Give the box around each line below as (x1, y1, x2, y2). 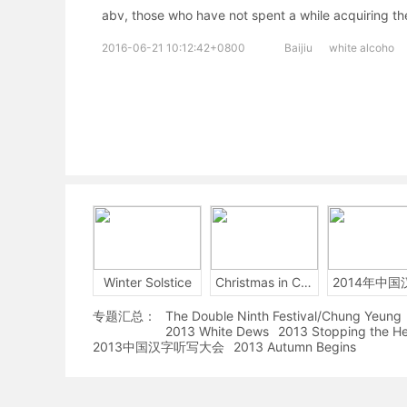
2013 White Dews (165, 323, 269, 339)
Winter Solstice (103, 274, 192, 290)
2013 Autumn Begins (233, 339, 356, 354)
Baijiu (284, 41, 313, 55)
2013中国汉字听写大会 (93, 339, 224, 354)
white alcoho (329, 41, 394, 55)
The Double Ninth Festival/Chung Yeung (165, 308, 402, 323)
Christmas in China (301, 274, 312, 290)
